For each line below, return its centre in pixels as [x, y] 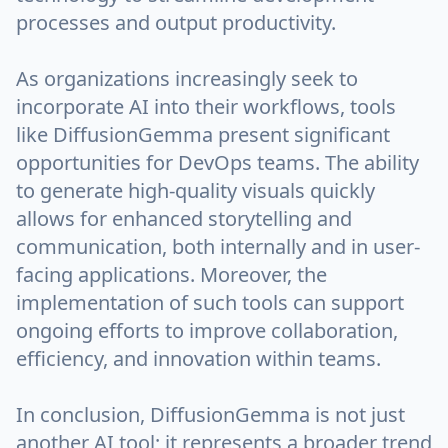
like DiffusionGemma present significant [203, 134]
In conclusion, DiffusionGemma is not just [210, 414]
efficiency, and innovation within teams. [198, 358]
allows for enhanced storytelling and [184, 218]
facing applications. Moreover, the [171, 274]
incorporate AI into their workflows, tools [206, 106]
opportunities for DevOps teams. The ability [217, 162]
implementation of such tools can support [210, 302]
